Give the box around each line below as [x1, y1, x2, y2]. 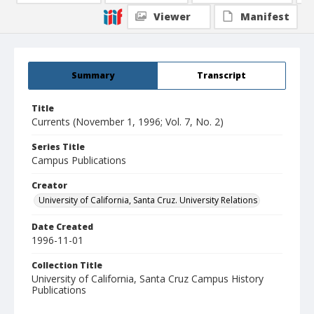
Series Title [32, 141, 85, 153]
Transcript [197, 69, 246, 82]
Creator [32, 179, 67, 192]
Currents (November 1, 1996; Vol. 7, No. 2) [32, 115, 224, 129]
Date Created [32, 221, 93, 233]
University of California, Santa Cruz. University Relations [39, 194, 257, 207]
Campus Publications [32, 153, 126, 168]
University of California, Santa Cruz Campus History [32, 272, 264, 286]
